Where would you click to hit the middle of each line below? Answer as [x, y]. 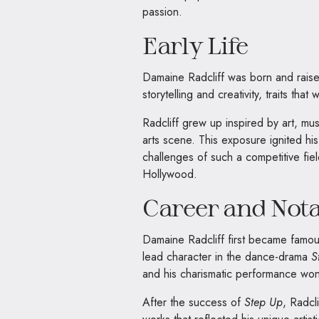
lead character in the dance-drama [227, 256]
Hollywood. [170, 174]
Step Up [263, 302]
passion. [162, 11]
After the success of [193, 302]
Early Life [195, 45]
